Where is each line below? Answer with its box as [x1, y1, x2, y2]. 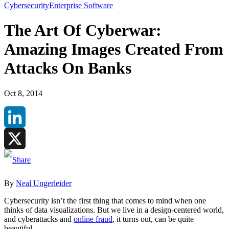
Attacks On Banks [4, 59, 131, 78]
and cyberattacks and [4, 214, 74, 223]
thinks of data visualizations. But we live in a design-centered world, [4, 205, 224, 214]
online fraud [74, 214, 112, 223]
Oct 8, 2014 [4, 88, 42, 98]
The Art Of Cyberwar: [4, 21, 162, 40]
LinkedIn [4, 133, 34, 143]
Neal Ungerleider [16, 178, 72, 188]
